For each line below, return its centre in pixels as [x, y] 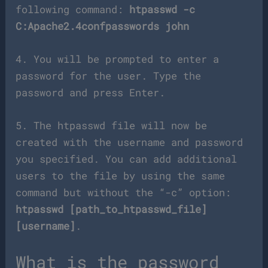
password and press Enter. [91, 93]
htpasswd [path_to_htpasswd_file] [112, 209]
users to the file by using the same [121, 176]
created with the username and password [130, 142]
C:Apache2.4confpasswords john [103, 26]
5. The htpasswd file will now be [112, 126]
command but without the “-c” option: [124, 193]
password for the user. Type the [109, 76]
